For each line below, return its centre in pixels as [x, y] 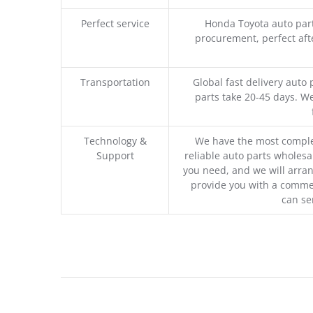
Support [115, 155]
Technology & [115, 140]
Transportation [115, 82]
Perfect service [115, 23]
